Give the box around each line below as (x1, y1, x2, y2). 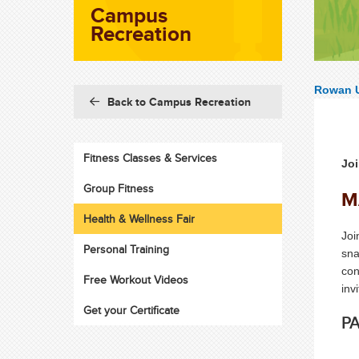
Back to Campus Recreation (107, 94, 252, 110)
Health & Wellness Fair (83, 211, 195, 227)
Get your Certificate (83, 302, 179, 318)
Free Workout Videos (83, 272, 188, 288)
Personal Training (83, 241, 169, 257)
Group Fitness (83, 180, 154, 196)
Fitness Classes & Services (83, 150, 217, 166)
